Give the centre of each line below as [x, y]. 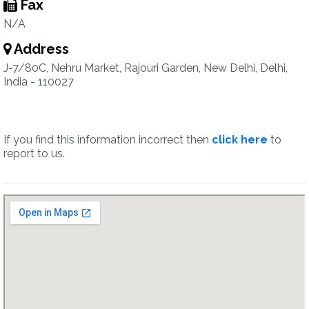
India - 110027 [39, 82]
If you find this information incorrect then [108, 140]
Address [40, 49]
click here [240, 140]
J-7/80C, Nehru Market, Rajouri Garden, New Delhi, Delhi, [146, 68]
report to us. [34, 153]
